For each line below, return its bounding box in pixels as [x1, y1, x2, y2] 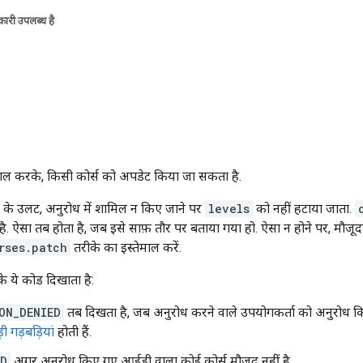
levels [208, 200, 250, 216]
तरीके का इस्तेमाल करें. [70, 239, 181, 255]
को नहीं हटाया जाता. [253, 200, 355, 216]
